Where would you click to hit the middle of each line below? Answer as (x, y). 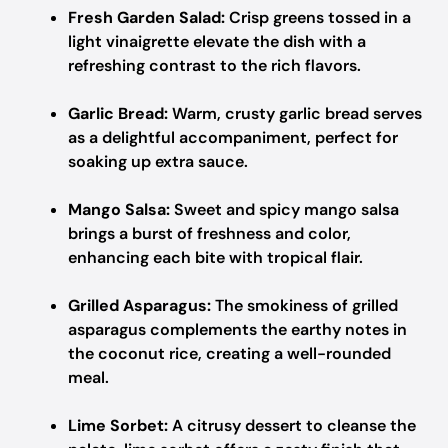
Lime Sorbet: (118, 425)
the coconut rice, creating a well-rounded (229, 353)
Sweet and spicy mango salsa (284, 209)
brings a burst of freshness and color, (209, 233)
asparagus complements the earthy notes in (237, 329)
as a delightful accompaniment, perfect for (233, 137)
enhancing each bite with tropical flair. (215, 257)
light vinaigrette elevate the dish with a (217, 41)
